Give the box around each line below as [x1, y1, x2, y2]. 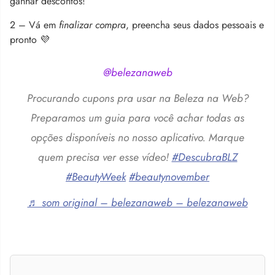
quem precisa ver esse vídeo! [37, 149, 172, 165]
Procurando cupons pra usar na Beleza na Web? [26, 90, 249, 106]
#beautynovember [129, 169, 209, 185]
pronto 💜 [10, 33, 50, 47]
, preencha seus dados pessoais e [126, 18, 264, 32]
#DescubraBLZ [171, 149, 238, 165]
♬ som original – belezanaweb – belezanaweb [27, 195, 248, 211]
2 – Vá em [10, 18, 59, 32]
